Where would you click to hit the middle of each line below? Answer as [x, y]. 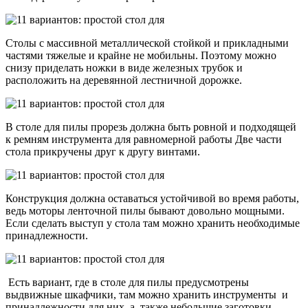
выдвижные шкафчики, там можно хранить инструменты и [147, 294]
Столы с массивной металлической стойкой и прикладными [147, 43]
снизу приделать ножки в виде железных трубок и [124, 67]
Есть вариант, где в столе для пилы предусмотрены [127, 282]
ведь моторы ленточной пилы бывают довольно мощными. [145, 210]
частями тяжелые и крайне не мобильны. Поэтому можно [141, 55]
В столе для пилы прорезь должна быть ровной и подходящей [151, 126]
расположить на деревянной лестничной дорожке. [124, 80]
